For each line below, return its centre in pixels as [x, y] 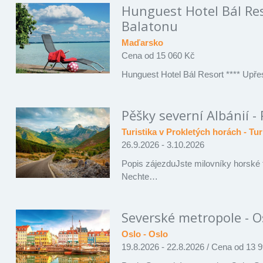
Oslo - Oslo [145, 234]
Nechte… [140, 176]
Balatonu [150, 26]
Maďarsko [143, 42]
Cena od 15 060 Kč [159, 55]
